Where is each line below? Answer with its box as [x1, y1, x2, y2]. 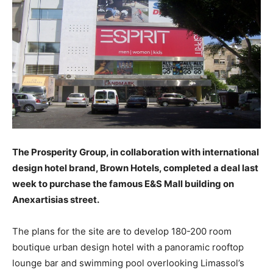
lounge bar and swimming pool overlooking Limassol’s [12, 257, 244, 269]
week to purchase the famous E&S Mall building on [12, 177, 234, 190]
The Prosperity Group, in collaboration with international [12, 146, 259, 158]
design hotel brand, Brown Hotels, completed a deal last [12, 161, 258, 174]
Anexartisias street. [12, 193, 99, 205]
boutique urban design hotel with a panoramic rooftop [12, 241, 244, 253]
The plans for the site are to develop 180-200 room [12, 225, 232, 237]
